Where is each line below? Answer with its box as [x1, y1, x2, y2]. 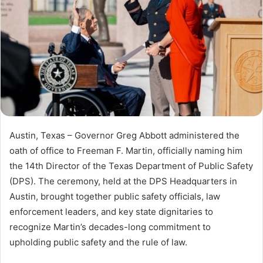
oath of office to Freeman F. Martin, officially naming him [9, 144, 242, 156]
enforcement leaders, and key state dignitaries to [9, 205, 213, 217]
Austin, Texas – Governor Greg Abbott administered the [9, 129, 240, 141]
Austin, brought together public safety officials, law [9, 190, 220, 202]
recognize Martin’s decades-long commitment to [9, 221, 211, 232]
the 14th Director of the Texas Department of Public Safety [9, 160, 253, 171]
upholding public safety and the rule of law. [9, 236, 187, 248]
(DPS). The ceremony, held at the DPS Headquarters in [9, 175, 237, 187]
